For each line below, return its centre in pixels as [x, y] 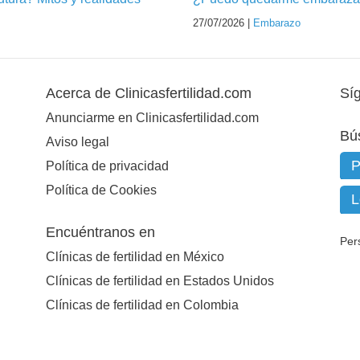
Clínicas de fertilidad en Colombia [142, 305]
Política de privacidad [107, 166]
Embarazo [277, 23]
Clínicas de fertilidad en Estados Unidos [160, 280]
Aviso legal [77, 141]
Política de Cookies [101, 190]
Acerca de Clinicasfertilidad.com [148, 94]
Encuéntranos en [100, 232]
